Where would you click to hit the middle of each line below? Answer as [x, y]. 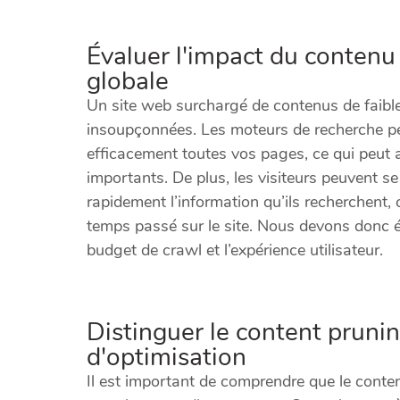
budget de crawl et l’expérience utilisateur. [235, 250]
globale [128, 81]
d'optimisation [167, 357]
